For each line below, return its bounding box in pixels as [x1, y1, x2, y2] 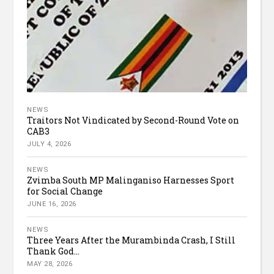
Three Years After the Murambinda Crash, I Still [27, 234, 236, 246]
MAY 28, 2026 [27, 260, 73, 268]
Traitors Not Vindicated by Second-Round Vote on [27, 114, 240, 127]
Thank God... [27, 245, 80, 257]
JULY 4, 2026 [27, 140, 72, 149]
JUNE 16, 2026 [27, 200, 76, 209]
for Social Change [27, 185, 103, 198]
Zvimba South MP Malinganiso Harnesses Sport [27, 174, 235, 187]
